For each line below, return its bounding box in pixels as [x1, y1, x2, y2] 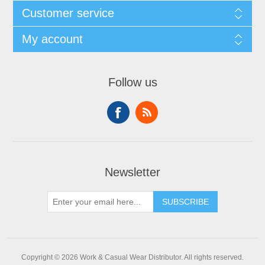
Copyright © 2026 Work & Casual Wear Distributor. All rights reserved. [21, 253, 244, 262]
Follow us [108, 76, 157, 89]
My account [21, 33, 83, 46]
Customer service [21, 7, 114, 20]
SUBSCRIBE [162, 197, 209, 207]
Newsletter [105, 166, 160, 179]
